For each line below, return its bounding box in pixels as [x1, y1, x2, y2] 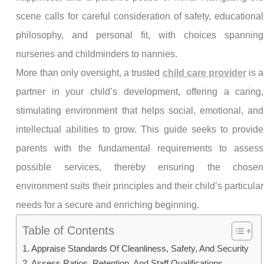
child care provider [162, 68, 246, 78]
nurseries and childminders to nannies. [16, 49, 178, 59]
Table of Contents [22, 224, 115, 237]
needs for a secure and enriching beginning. [16, 200, 200, 210]
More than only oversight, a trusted [16, 68, 163, 78]
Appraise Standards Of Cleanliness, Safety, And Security [31, 243, 249, 253]
